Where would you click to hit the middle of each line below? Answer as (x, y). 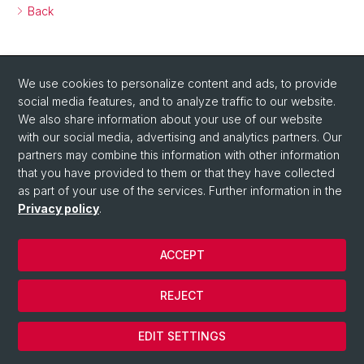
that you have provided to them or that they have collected (176, 173)
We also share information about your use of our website (170, 119)
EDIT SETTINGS (182, 336)
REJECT (182, 295)
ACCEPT (182, 255)
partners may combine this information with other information (179, 155)
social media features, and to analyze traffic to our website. (177, 101)
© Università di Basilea (75, 284)
